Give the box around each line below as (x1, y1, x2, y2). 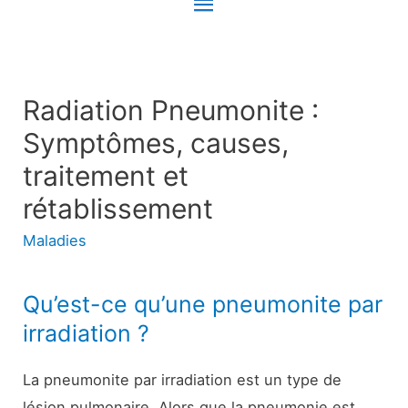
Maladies (23, 230, 87, 250)
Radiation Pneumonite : (23, 93, 320, 127)
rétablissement (23, 191, 214, 225)
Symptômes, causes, (23, 126, 290, 159)
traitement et (23, 158, 189, 192)
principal (190, 32, 293, 64)
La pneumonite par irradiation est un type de (23, 371, 342, 390)
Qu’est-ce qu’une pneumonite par (23, 291, 383, 319)
